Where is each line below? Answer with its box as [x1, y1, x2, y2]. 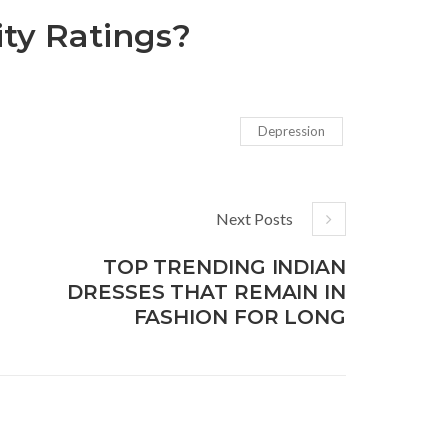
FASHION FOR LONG [133, 304, 346, 329]
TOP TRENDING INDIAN [102, 254, 346, 279]
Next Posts [216, 208, 293, 228]
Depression [258, 122, 325, 139]
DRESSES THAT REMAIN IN [67, 279, 346, 304]
